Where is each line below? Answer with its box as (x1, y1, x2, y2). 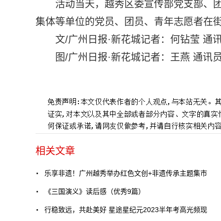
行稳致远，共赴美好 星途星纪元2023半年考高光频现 (44, 205, 207, 214)
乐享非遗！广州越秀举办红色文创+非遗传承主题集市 (44, 169, 207, 177)
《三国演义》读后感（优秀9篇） (44, 187, 145, 195)
